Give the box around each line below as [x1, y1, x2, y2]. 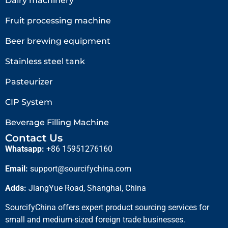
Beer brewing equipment [5, 36, 110, 46]
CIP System [5, 97, 52, 107]
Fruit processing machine [5, 16, 111, 26]
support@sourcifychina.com [30, 163, 131, 174]
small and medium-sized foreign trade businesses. [5, 215, 185, 225]
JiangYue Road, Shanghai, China [26, 183, 146, 193]
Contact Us [5, 132, 63, 145]
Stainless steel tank [5, 56, 85, 67]
